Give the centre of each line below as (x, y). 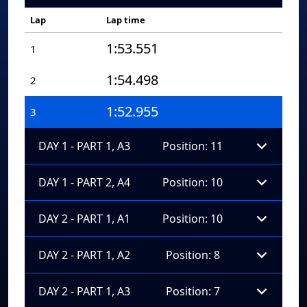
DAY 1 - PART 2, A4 (84, 182)
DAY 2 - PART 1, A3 (84, 291)
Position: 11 (193, 146)
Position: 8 (193, 255)
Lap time (126, 20)
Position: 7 (193, 291)
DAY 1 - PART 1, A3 (84, 146)
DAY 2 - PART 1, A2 (84, 255)
